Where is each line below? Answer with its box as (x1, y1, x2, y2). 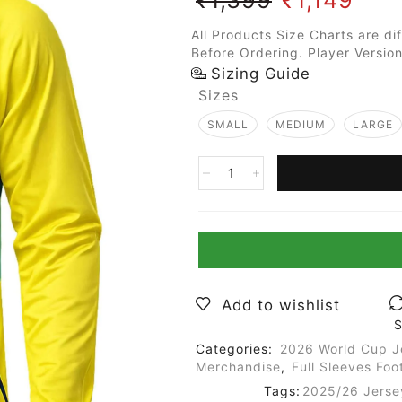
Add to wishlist (222, 295, 340, 314)
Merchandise (196, 358, 281, 374)
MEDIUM (275, 117, 326, 131)
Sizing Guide (210, 64, 310, 83)
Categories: (196, 340, 277, 356)
